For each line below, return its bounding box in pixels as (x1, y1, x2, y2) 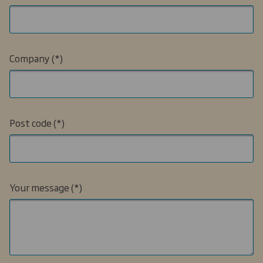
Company (9, 50, 50, 65)
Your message (9, 180, 69, 194)
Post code (9, 115, 52, 130)
